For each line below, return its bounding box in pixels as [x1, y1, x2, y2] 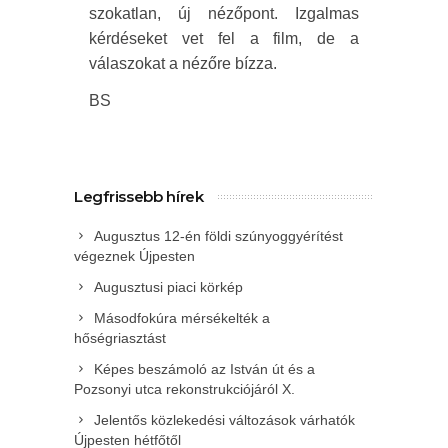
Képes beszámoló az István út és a [94, 360, 315, 377]
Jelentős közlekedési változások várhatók [94, 411, 355, 428]
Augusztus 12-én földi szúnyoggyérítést [94, 227, 343, 244]
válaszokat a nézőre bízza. [89, 54, 277, 72]
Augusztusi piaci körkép [94, 278, 243, 295]
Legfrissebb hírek [74, 186, 204, 206]
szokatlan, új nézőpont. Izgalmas [89, 4, 359, 22]
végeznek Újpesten [74, 247, 195, 264]
